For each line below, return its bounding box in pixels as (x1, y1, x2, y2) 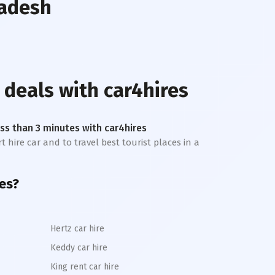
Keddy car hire (50, 242, 107, 253)
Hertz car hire (50, 223, 104, 234)
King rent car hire (50, 261, 119, 272)
